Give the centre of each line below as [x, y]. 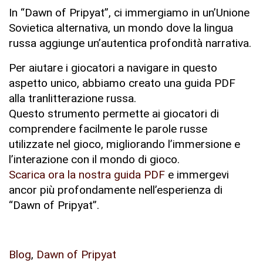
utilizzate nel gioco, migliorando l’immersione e [124, 144]
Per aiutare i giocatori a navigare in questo [113, 68]
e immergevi [197, 174]
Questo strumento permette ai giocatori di [114, 113]
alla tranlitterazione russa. [73, 98]
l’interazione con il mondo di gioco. [94, 159]
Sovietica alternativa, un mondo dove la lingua [121, 28]
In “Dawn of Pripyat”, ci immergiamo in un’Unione [129, 12]
